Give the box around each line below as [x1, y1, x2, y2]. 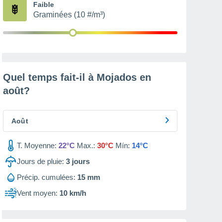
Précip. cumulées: [17, 173, 75, 181]
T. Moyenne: [17, 141, 56, 150]
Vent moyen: [17, 189, 57, 197]
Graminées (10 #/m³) [33, 10, 105, 19]
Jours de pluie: [17, 157, 64, 166]
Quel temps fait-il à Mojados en [3, 72, 151, 83]
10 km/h [59, 189, 86, 197]
